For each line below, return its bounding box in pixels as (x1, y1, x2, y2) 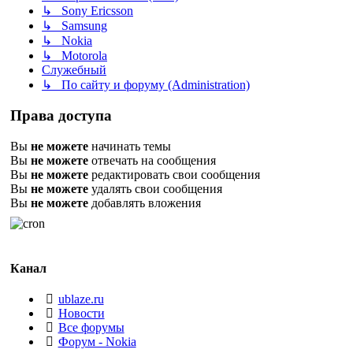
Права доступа (10, 106, 112, 124)
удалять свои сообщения (88, 181, 222, 195)
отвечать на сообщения (88, 153, 216, 167)
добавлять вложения (88, 195, 201, 210)
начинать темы (88, 139, 171, 153)
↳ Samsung (42, 19, 107, 33)
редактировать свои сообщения (88, 167, 260, 181)
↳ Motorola (42, 49, 107, 63)
